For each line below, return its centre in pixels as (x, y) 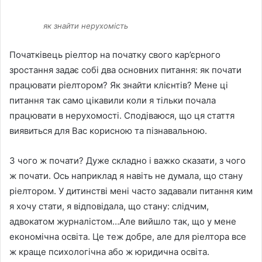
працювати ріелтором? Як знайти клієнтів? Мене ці (119, 85)
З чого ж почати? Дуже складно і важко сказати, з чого (127, 161)
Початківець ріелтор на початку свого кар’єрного (115, 55)
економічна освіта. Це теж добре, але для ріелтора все (128, 237)
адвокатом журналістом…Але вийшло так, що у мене (123, 222)
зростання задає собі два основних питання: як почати (125, 70)
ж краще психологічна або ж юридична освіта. (109, 252)
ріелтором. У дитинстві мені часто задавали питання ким (131, 191)
